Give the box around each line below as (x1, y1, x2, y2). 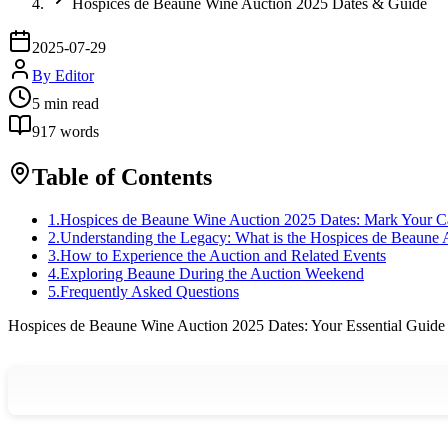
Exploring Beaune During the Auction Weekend (60, 264, 364, 282)
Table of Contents (32, 163, 212, 190)
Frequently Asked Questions (60, 282, 239, 300)
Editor (55, 66, 94, 84)
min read (40, 94, 99, 112)
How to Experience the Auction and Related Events (60, 246, 386, 264)
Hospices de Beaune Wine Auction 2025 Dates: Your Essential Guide (8, 316, 445, 334)
